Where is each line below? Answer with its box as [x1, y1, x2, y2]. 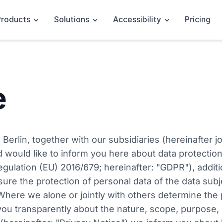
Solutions [54, 15, 91, 24]
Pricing [185, 15, 211, 24]
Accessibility [113, 15, 163, 24]
